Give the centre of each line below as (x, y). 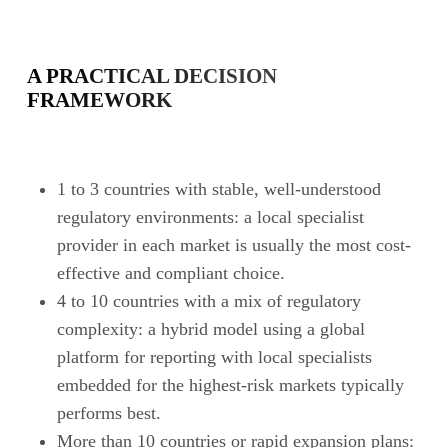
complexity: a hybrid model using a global (210, 328)
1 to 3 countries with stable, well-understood (218, 188)
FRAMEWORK (99, 99)
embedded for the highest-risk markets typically (230, 384)
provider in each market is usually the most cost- (233, 244)
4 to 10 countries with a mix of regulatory (208, 300)
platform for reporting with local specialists (214, 356)
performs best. (108, 412)
